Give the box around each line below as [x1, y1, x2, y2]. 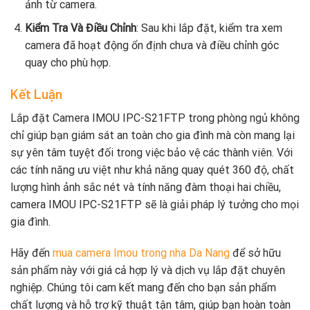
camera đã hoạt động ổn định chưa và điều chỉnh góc [24, 39, 279, 53]
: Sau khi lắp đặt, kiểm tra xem [136, 21, 282, 35]
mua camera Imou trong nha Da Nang [53, 246, 230, 260]
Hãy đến [10, 246, 53, 260]
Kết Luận [10, 85, 62, 102]
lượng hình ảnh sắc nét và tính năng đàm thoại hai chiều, [10, 180, 281, 194]
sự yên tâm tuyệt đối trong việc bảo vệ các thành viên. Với [10, 145, 293, 159]
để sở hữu [230, 246, 281, 260]
